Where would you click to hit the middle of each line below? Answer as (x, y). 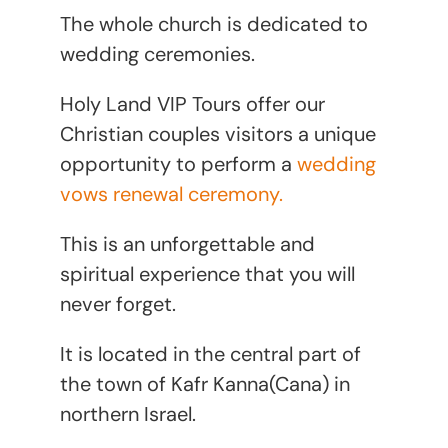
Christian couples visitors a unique (217, 133)
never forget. (117, 303)
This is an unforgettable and (187, 243)
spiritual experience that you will (207, 273)
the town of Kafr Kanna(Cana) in (204, 383)
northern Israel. (127, 413)
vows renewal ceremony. (171, 193)
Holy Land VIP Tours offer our (192, 103)
